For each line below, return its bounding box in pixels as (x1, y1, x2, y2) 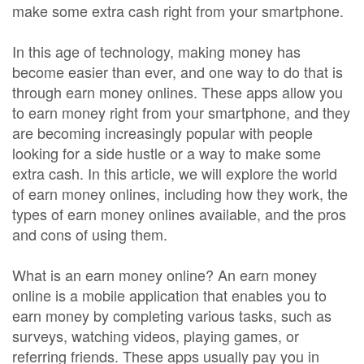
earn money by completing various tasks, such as (12, 305, 331, 326)
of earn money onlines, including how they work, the (12, 183, 348, 204)
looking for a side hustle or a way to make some (12, 142, 321, 163)
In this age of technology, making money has (12, 41, 301, 62)
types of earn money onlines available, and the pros (12, 203, 346, 224)
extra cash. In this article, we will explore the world (12, 162, 337, 184)
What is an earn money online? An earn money (12, 264, 317, 285)
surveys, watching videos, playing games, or (12, 325, 299, 346)
